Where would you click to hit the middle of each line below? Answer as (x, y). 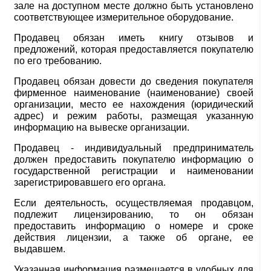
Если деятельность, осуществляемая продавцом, (134, 203)
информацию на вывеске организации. (102, 127)
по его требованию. (58, 61)
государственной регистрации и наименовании (134, 171)
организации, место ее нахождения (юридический (134, 104)
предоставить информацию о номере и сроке (134, 226)
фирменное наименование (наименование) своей (134, 93)
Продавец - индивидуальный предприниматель (134, 148)
